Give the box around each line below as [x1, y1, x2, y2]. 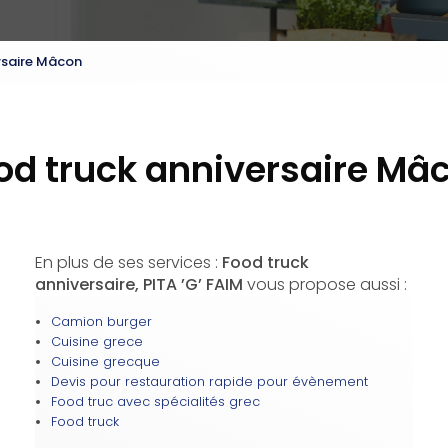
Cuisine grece [50, 332, 143, 350]
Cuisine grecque [50, 352, 160, 370]
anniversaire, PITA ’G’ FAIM [34, 272, 243, 296]
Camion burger [50, 312, 152, 330]
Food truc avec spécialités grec [50, 392, 260, 410]
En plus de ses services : [34, 250, 222, 274]
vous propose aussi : [242, 272, 407, 296]
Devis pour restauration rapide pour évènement [50, 372, 368, 390]
